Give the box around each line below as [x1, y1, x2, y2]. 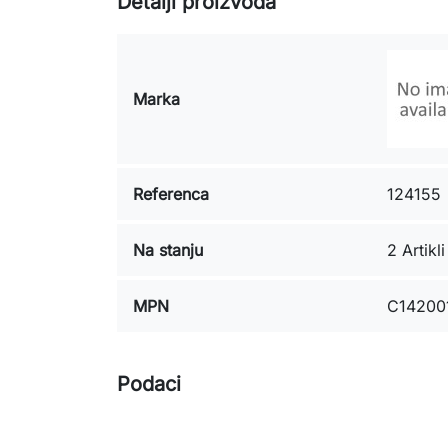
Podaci [117, 372, 181, 396]
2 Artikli [387, 240, 445, 260]
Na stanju [133, 240, 203, 260]
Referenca [133, 184, 209, 204]
